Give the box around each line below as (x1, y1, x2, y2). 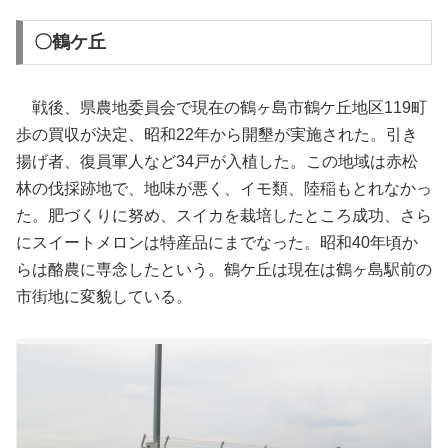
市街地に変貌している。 (16, 288, 192, 306)
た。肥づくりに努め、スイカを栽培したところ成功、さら (16, 207, 432, 225)
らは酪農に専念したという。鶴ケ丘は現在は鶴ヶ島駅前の (16, 261, 432, 279)
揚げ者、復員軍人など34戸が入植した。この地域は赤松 (16, 153, 418, 171)
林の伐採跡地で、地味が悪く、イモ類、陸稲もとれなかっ (16, 180, 432, 198)
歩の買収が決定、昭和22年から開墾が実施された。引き (16, 126, 418, 144)
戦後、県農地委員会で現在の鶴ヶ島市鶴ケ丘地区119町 (16, 99, 427, 117)
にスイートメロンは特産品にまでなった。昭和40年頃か (16, 234, 418, 252)
